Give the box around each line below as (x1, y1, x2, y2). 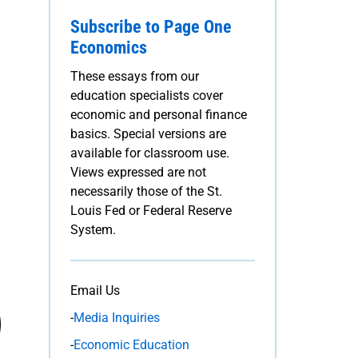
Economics (70, 37, 147, 58)
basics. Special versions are (70, 125, 226, 141)
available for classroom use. (70, 145, 229, 161)
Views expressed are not (70, 164, 206, 180)
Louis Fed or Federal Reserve (70, 202, 232, 218)
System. (70, 221, 116, 237)
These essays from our (70, 68, 199, 84)
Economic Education (74, 336, 189, 352)
